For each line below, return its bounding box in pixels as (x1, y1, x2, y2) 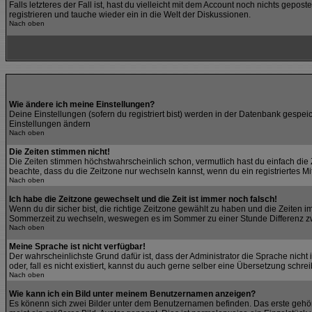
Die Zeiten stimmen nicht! (9, 147, 110, 157)
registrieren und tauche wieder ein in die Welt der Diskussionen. (9, 10, 251, 19)
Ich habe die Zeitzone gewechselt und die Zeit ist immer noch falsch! (9, 194, 277, 204)
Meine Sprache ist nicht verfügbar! (9, 242, 146, 251)
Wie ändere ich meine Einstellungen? (9, 100, 155, 109)
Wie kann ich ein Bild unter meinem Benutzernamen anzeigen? (9, 289, 256, 299)
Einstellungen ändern (9, 119, 91, 129)
